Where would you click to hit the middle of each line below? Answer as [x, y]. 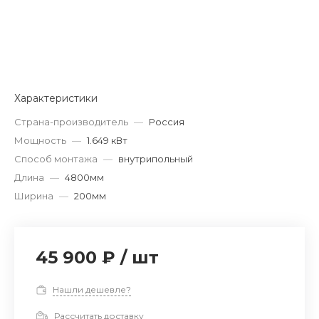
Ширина [34, 195]
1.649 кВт [107, 140]
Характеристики [56, 98]
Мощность [40, 140]
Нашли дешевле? [92, 289]
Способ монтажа [56, 158]
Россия [167, 121]
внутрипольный [156, 158]
